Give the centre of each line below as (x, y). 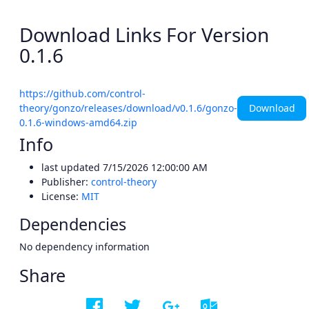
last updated (72, 168)
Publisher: (66, 182)
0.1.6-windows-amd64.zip (78, 123)
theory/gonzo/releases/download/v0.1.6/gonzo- (128, 108)
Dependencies (73, 225)
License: (61, 197)
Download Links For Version (144, 35)
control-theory (124, 182)
